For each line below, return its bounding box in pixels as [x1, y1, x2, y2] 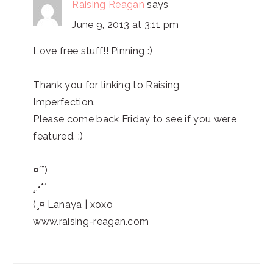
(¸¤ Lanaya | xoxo [33, 199, 113, 210]
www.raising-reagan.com [33, 216, 149, 227]
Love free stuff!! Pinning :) [33, 45, 153, 57]
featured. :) [33, 130, 83, 142]
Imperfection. [33, 96, 96, 108]
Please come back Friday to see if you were [33, 113, 236, 125]
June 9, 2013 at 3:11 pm [72, 19, 179, 30]
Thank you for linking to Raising [33, 79, 180, 91]
